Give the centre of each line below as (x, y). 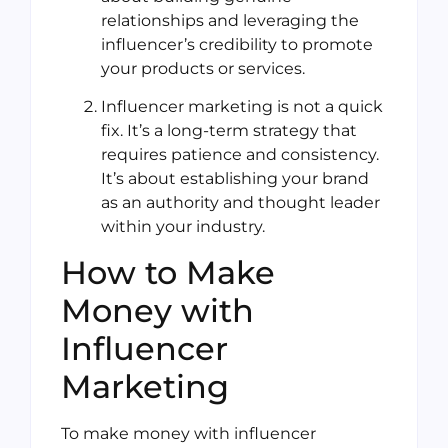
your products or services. (203, 68)
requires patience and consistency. (240, 155)
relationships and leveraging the (230, 20)
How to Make (168, 272)
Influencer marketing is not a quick (242, 107)
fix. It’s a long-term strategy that (229, 131)
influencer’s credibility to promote (237, 44)
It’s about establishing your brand (235, 179)
